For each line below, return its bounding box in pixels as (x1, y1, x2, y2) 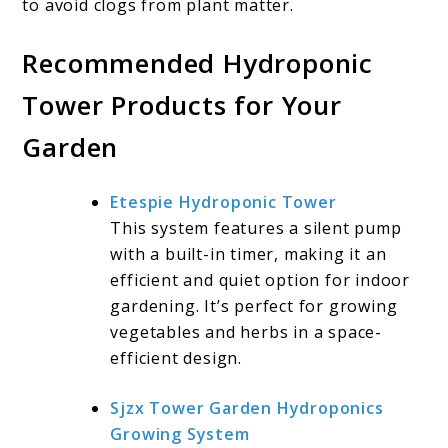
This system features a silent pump (110, 217, 402, 240)
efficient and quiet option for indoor (110, 269, 411, 292)
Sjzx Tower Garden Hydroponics (110, 397, 384, 420)
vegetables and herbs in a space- (110, 321, 383, 344)
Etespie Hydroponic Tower (110, 191, 337, 214)
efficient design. (110, 347, 243, 370)
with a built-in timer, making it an (110, 243, 387, 266)
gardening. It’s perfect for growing (110, 295, 398, 318)
